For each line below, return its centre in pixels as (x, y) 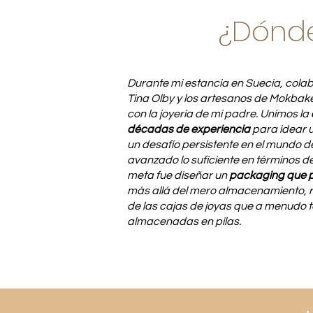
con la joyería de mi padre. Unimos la (219, 114)
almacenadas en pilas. (184, 221)
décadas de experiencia (189, 129)
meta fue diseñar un (178, 175)
